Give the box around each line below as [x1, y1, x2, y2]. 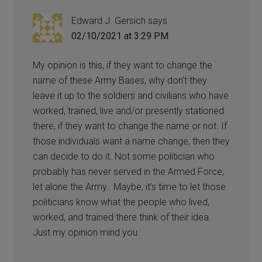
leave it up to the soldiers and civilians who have [33, 89, 229, 101]
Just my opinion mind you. [33, 226, 140, 238]
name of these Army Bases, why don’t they [33, 74, 208, 86]
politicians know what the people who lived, [33, 196, 210, 208]
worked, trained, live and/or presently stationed [33, 105, 225, 116]
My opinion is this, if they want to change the [33, 59, 213, 71]
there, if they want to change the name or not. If [33, 120, 227, 132]
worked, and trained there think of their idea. [33, 211, 212, 223]
